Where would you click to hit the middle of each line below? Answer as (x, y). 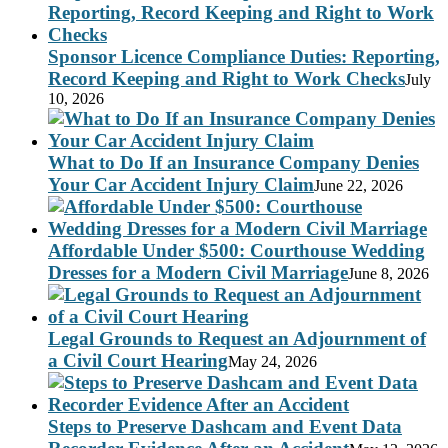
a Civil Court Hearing (138, 361)
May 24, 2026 (272, 362)
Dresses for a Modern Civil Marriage (198, 273)
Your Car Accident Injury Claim (181, 185)
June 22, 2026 (358, 186)
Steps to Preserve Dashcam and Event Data (225, 427)
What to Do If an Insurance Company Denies (233, 163)
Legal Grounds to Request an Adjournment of (237, 339)
